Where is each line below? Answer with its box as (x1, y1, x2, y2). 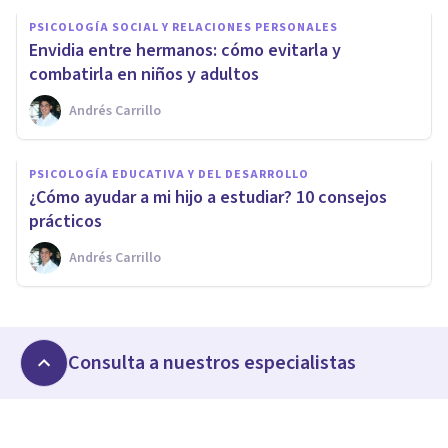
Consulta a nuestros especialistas (68, 349, 356, 378)
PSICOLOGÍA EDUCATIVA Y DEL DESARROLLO (29, 166, 309, 184)
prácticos (29, 209, 102, 235)
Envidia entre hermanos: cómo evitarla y (29, 38, 341, 64)
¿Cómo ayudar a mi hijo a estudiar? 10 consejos (29, 185, 387, 211)
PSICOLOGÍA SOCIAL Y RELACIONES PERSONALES (29, 19, 338, 37)
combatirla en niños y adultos (29, 62, 259, 88)
